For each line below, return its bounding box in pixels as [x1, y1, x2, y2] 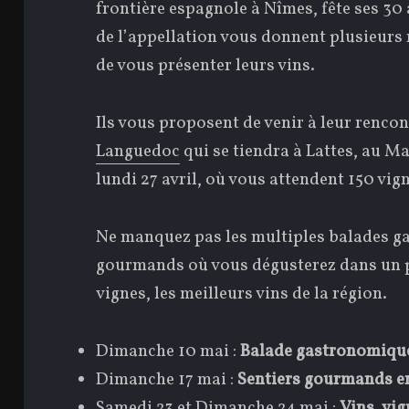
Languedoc [96, 139, 181, 163]
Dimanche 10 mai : [96, 339, 241, 363]
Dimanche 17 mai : [96, 367, 238, 392]
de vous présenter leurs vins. [96, 53, 316, 78]
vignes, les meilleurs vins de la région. [96, 281, 388, 306]
